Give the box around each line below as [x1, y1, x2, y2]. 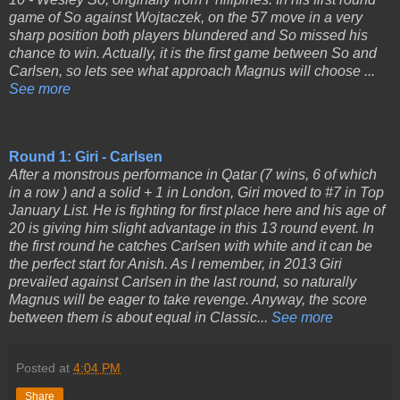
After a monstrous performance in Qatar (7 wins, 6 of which [9, 167, 377, 183]
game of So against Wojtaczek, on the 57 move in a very [9, 10, 362, 26]
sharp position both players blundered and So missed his [9, 28, 368, 44]
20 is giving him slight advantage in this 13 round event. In [9, 221, 374, 237]
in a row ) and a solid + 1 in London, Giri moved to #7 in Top [9, 185, 384, 201]
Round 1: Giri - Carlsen [9, 149, 162, 165]
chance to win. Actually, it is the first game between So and [9, 46, 377, 62]
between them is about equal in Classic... [9, 310, 271, 326]
